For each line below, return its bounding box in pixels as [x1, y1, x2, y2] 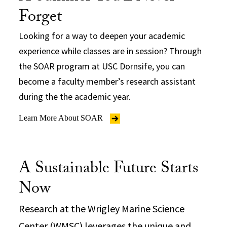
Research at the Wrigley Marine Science [19, 202, 185, 215]
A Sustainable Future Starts [19, 156, 199, 183]
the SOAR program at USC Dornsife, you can [19, 60, 185, 72]
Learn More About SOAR [19, 113, 105, 122]
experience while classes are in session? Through [19, 45, 202, 57]
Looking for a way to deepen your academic [19, 29, 185, 42]
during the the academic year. [19, 90, 131, 102]
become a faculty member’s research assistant [19, 75, 196, 87]
